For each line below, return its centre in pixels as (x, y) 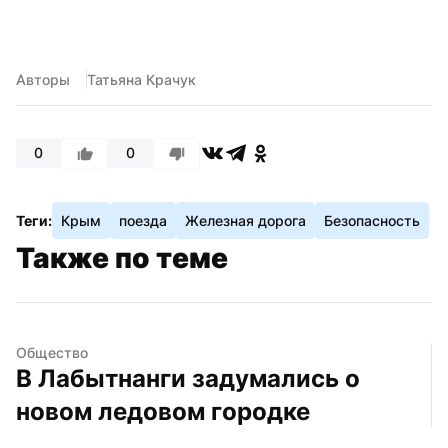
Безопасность (372, 220)
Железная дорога (245, 220)
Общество (52, 352)
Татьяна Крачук (141, 79)
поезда (143, 220)
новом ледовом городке (163, 411)
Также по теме (122, 257)
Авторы (43, 79)
